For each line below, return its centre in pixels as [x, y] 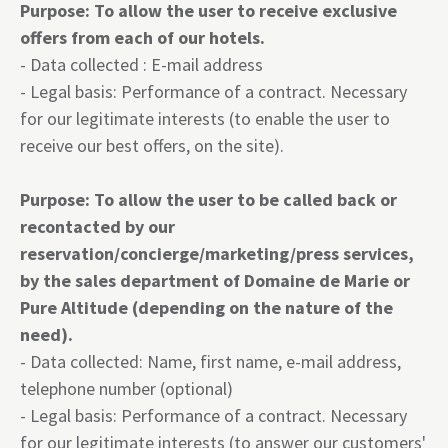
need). [46, 334]
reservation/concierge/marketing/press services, [217, 253]
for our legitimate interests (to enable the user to [205, 118]
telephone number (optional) [126, 388]
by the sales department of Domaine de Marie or [215, 280]
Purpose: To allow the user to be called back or [208, 199]
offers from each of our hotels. [142, 37]
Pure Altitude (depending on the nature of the [206, 307]
